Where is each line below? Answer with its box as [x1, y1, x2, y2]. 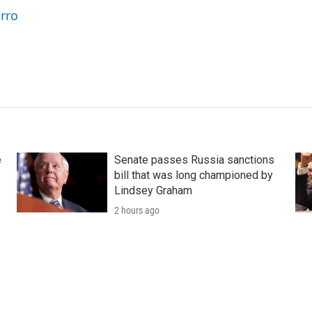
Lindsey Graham [114, 184, 192, 198]
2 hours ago [114, 205, 159, 217]
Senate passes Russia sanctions [114, 153, 274, 167]
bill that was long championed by [114, 169, 273, 182]
